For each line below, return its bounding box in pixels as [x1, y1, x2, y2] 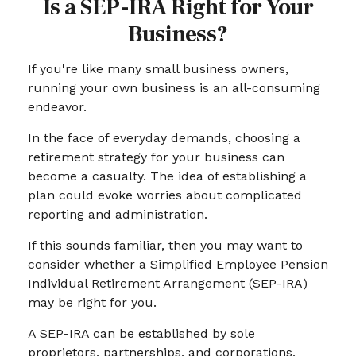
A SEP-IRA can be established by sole [28, 326, 255, 341]
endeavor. [28, 99, 87, 114]
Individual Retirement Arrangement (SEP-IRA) [28, 276, 308, 291]
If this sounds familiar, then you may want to [28, 238, 303, 253]
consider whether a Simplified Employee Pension [28, 257, 328, 272]
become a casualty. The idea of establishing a [28, 168, 307, 184]
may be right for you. [28, 295, 157, 310]
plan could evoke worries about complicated [28, 188, 302, 203]
